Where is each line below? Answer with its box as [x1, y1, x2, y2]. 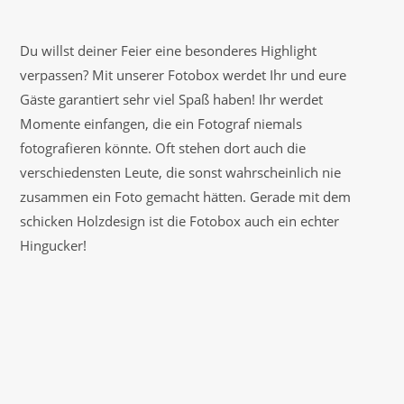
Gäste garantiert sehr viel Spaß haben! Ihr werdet [20, 90, 323, 108]
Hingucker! [20, 236, 87, 254]
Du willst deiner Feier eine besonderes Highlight [20, 41, 317, 60]
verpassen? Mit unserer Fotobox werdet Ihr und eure [20, 66, 346, 84]
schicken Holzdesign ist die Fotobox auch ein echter [20, 212, 339, 230]
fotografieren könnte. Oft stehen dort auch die [20, 139, 306, 157]
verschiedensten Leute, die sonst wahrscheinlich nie [20, 163, 341, 181]
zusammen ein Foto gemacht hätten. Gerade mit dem [20, 188, 351, 206]
